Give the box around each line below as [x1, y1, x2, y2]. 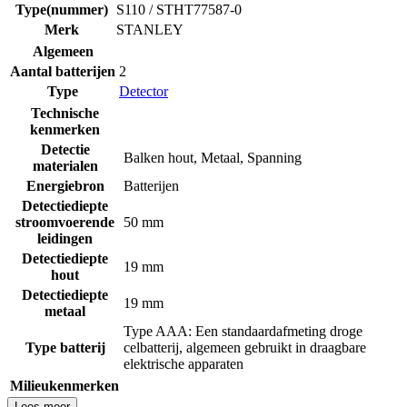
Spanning [247, 150, 302, 166]
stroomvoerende [15, 214, 114, 231]
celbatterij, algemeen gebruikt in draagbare [124, 340, 366, 356]
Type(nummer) [15, 2, 108, 18]
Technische [31, 105, 99, 122]
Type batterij [25, 340, 105, 356]
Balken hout [124, 150, 194, 166]
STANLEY [116, 22, 184, 38]
